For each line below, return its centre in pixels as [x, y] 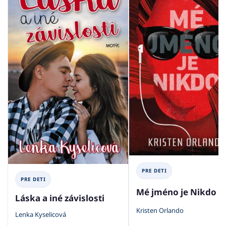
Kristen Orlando [160, 210]
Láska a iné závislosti [60, 198]
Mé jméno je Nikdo [176, 192]
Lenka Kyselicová [41, 214]
